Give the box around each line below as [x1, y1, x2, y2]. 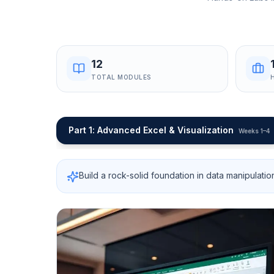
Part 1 [68, 124, 92, 135]
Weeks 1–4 [239, 127, 270, 135]
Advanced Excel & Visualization [97, 124, 234, 135]
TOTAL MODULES [91, 73, 151, 81]
